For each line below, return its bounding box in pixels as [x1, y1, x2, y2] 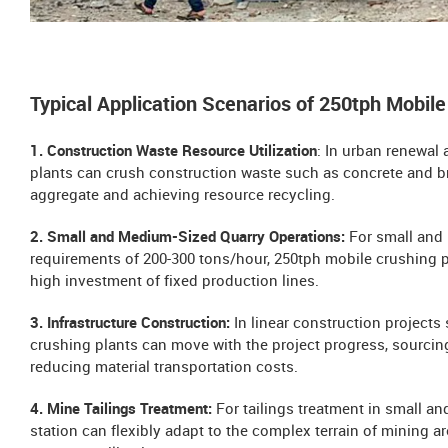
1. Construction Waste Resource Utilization [30, 144, 317, 161]
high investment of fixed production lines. [30, 274, 319, 291]
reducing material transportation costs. [30, 360, 298, 377]
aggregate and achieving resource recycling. [30, 188, 335, 205]
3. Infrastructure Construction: [30, 316, 234, 333]
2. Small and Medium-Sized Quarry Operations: [30, 230, 345, 247]
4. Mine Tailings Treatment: [30, 402, 216, 419]
